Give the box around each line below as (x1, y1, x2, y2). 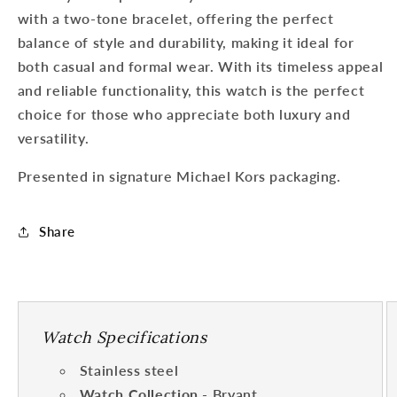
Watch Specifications (42, 326, 207, 347)
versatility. (17, 129, 90, 147)
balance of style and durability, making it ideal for (17, 34, 354, 51)
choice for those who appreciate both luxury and (17, 105, 351, 123)
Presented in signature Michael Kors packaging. (17, 167, 341, 185)
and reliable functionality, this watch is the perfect (17, 82, 365, 99)
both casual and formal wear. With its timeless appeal (17, 58, 384, 75)
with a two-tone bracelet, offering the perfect (17, 10, 334, 27)
